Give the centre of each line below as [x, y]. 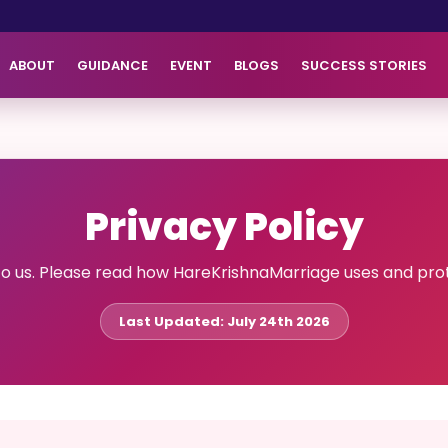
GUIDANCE [112, 65]
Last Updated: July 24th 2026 [224, 321]
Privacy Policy [224, 226]
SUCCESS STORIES [364, 65]
